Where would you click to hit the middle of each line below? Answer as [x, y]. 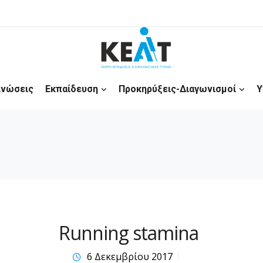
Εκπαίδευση [72, 89]
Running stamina [129, 233]
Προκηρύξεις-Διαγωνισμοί [177, 89]
